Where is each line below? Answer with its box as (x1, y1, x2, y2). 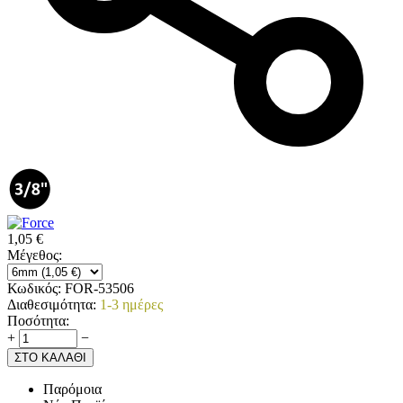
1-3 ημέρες (100, 296, 163, 312)
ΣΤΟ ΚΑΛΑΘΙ (14, 350, 86, 364)
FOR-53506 (65, 280, 134, 296)
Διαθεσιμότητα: (7, 296, 96, 312)
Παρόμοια (43, 381, 102, 397)
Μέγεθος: (7, 246, 62, 263)
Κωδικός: (7, 280, 61, 296)
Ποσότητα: (7, 312, 69, 328)
